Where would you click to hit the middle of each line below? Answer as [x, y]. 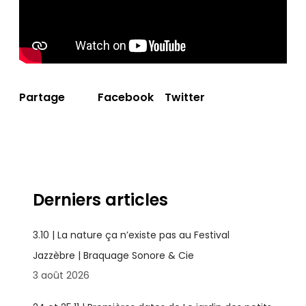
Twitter [185, 97]
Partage [42, 97]
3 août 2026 [61, 275]
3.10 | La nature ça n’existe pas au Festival [131, 235]
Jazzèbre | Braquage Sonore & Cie [113, 255]
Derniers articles [100, 200]
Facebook [126, 97]
